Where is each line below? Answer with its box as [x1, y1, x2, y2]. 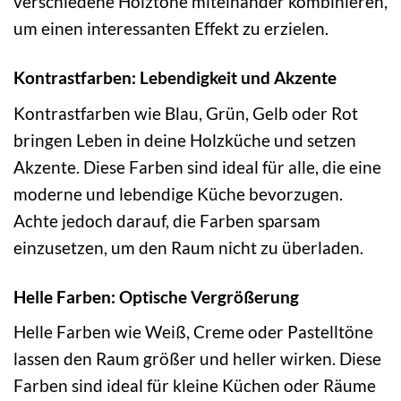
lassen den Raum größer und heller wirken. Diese [13, 348, 381, 370]
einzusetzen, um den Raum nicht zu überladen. [13, 236, 363, 258]
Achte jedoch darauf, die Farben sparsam [13, 209, 320, 231]
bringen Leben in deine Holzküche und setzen [13, 129, 356, 150]
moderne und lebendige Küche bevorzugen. [13, 183, 343, 204]
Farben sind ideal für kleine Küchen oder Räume [13, 375, 376, 397]
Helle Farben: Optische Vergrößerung [13, 286, 299, 307]
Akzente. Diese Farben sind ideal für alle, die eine [13, 156, 381, 177]
